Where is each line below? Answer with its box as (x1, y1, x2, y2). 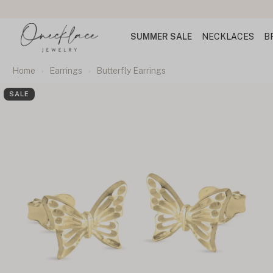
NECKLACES (201, 32, 254, 41)
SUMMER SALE (130, 32, 192, 41)
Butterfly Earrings (96, 66, 166, 76)
